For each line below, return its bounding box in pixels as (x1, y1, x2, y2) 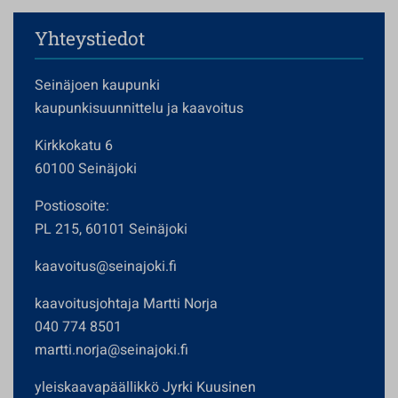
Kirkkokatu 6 (35, 135, 113, 156)
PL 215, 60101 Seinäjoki (35, 219, 187, 240)
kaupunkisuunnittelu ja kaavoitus (35, 98, 243, 119)
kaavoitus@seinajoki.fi (35, 256, 177, 277)
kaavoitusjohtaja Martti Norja (35, 293, 218, 314)
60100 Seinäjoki (35, 158, 137, 179)
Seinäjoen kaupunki (35, 75, 160, 96)
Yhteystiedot (35, 26, 145, 51)
